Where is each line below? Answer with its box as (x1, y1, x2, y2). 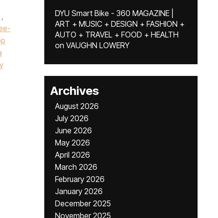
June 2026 (55, 126, 92, 135)
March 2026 (55, 162, 97, 172)
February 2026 (55, 174, 105, 184)
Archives (50, 84, 99, 98)
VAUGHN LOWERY (66, 40, 129, 50)
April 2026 (55, 150, 90, 160)
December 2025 (55, 199, 111, 208)
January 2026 (55, 186, 103, 196)
